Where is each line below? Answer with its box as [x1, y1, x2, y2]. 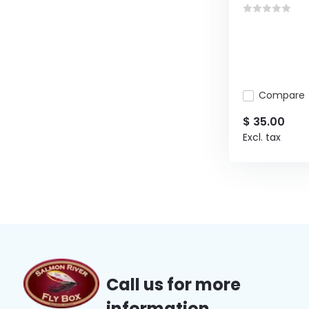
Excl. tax [242, 130, 281, 145]
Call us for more [106, 273, 241, 297]
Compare [258, 88, 305, 103]
